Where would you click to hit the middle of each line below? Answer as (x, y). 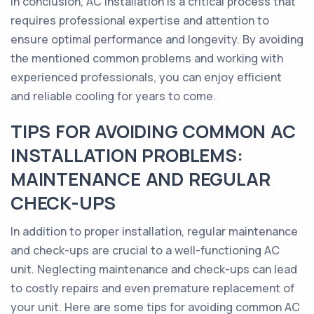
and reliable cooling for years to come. (113, 96)
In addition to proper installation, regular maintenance (154, 231)
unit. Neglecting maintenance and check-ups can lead (154, 269)
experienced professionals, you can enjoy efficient (146, 77)
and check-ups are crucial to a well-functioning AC (145, 250)
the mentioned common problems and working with (147, 58)
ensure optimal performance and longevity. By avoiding (157, 39)
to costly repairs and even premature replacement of (152, 288)
